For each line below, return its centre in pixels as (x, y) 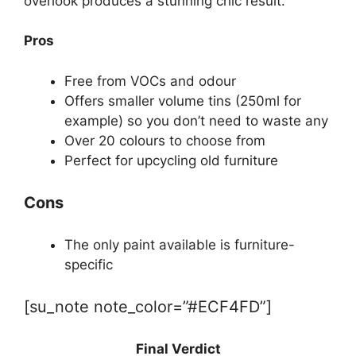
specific (89, 264)
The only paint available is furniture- (180, 244)
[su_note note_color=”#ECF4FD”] (148, 307)
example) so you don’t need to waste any (196, 120)
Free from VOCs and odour (150, 81)
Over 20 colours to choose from (165, 140)
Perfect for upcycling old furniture (171, 160)
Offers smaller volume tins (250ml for (183, 101)
